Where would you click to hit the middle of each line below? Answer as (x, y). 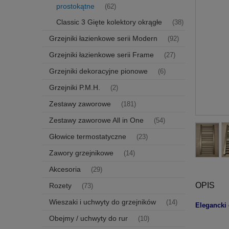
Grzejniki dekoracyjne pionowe (98, 71)
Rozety (60, 185)
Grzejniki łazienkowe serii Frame (101, 54)
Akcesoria (65, 169)
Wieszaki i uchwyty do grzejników (102, 202)
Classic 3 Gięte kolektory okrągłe (109, 22)
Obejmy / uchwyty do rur (88, 218)
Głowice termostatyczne (88, 136)
